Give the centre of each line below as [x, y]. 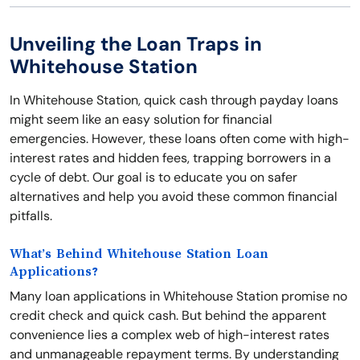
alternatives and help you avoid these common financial [174, 196]
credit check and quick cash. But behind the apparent [168, 315]
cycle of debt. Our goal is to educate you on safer [153, 177]
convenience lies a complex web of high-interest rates [170, 335]
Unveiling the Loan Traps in [136, 44]
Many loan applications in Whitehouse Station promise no [178, 296]
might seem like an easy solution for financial [141, 119]
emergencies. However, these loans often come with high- [180, 139]
